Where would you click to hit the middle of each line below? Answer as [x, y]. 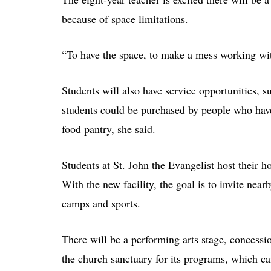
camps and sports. [101, 204]
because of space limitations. [125, 19]
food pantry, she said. [109, 129]
